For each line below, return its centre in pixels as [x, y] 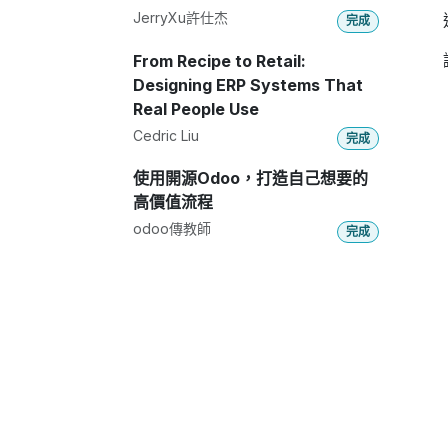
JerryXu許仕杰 [180, 18]
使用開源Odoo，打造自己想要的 [250, 177]
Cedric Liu [166, 135]
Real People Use [196, 108]
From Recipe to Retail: [219, 60]
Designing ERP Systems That [248, 84]
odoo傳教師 [172, 228]
